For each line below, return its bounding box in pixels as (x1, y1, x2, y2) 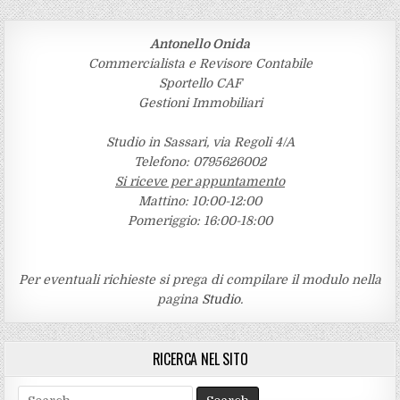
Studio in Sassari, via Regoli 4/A (105, 134, 295, 149)
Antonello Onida (150, 36, 250, 51)
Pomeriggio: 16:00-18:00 (128, 212, 272, 228)
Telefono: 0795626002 (134, 154, 266, 169)
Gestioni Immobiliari (137, 95, 262, 110)
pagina (157, 291, 202, 306)
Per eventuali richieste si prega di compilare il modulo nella (19, 271, 381, 287)
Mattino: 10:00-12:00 (138, 193, 262, 208)
